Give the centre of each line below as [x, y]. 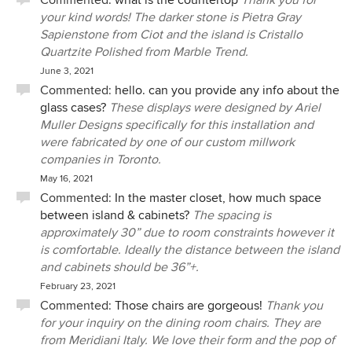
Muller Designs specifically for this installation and [177, 125]
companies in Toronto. [101, 159]
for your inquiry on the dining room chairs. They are [180, 323]
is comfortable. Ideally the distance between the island [190, 250]
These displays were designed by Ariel [215, 108]
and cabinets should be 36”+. [119, 267]
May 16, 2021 [66, 179]
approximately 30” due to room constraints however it [187, 233]
